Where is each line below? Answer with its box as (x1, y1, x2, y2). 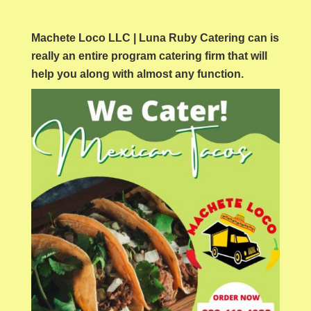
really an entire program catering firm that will (31, 50, 267, 62)
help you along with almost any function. (31, 68, 246, 81)
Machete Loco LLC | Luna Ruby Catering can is (31, 32, 279, 44)
